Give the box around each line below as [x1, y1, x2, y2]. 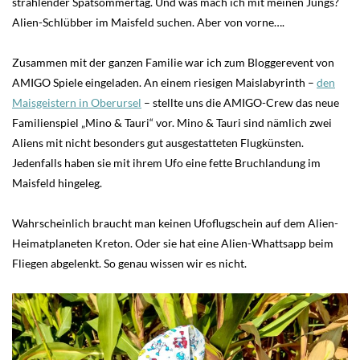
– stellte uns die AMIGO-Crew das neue [141, 95, 339, 109]
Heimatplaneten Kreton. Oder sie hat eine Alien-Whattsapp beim [12, 235, 333, 250]
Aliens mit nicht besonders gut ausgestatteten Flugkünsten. [12, 135, 304, 149]
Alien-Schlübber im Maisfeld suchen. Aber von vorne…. [12, 14, 284, 29]
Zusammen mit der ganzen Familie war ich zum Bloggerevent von [12, 55, 334, 69]
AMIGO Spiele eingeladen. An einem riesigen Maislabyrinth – [12, 75, 317, 89]
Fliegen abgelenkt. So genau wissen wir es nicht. [12, 256, 247, 270]
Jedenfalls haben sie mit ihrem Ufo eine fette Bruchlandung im [12, 155, 321, 170]
